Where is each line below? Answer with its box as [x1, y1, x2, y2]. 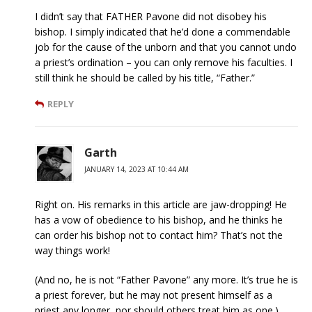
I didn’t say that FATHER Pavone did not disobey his [35, 9, 267, 23]
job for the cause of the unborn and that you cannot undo [35, 40, 297, 54]
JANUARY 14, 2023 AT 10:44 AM [84, 164, 189, 174]
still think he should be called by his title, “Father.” [35, 70, 255, 84]
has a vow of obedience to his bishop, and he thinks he [35, 212, 283, 226]
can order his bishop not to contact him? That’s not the [35, 228, 283, 242]
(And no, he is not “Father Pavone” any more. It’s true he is [35, 272, 298, 286]
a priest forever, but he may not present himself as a [35, 288, 272, 302]
